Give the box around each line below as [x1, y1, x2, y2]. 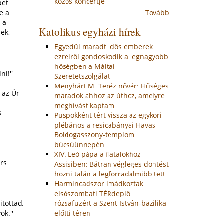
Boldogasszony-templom [54, 130, 135, 139]
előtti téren [54, 208, 91, 218]
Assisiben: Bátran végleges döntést [54, 159, 169, 169]
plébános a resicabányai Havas [54, 120, 156, 130]
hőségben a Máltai [54, 61, 115, 71]
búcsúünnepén [54, 139, 105, 149]
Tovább [145, 8, 169, 18]
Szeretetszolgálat [54, 71, 110, 81]
